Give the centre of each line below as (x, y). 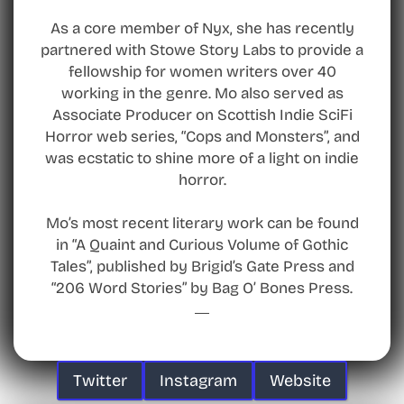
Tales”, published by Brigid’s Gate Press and (202, 266)
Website (300, 381)
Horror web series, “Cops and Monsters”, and (202, 136)
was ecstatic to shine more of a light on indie (202, 158)
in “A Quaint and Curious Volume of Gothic (202, 244)
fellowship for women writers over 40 (202, 71)
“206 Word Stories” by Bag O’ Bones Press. (202, 288)
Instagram (198, 381)
